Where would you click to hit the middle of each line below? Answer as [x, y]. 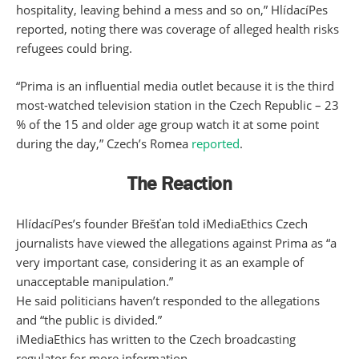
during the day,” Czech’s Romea [104, 144]
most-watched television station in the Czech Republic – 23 [177, 105]
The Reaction [179, 184]
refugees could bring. [74, 48]
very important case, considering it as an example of [160, 262]
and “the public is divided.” [89, 320]
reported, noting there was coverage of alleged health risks [177, 29]
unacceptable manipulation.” [95, 282]
